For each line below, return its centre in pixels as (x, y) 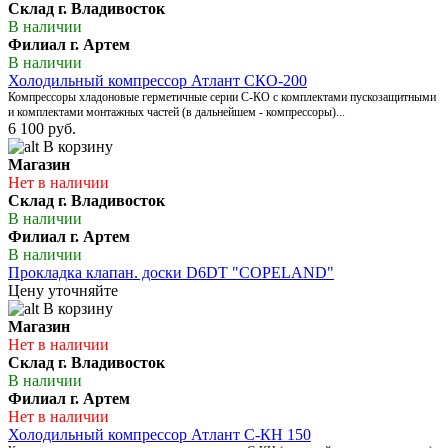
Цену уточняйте (63, 291)
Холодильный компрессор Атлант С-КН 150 (159, 435)
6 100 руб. (42, 129)
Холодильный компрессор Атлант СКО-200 (157, 81)
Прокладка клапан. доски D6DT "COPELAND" (171, 273)
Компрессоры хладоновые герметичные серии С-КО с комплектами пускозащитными (222, 97)
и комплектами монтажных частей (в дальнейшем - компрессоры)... (176, 112)
